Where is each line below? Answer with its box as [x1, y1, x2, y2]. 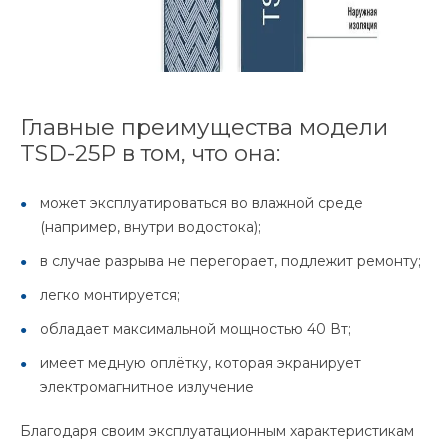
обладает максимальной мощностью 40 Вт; [40, 320, 351, 338]
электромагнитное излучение [40, 378, 254, 396]
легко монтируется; [40, 286, 180, 304]
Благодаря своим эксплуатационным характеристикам [20, 422, 414, 440]
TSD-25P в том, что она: [20, 139, 280, 167]
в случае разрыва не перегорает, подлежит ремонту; [40, 252, 421, 270]
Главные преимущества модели [20, 113, 388, 141]
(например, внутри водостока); [40, 218, 261, 236]
